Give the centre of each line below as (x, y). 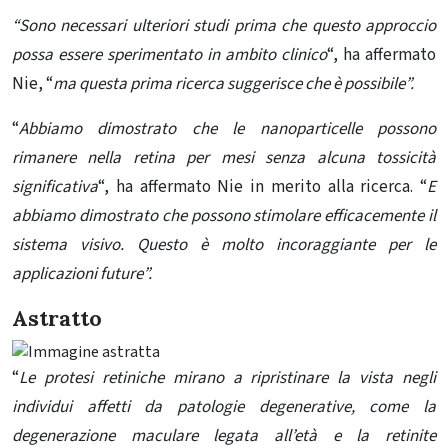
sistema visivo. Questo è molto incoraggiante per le (224, 245)
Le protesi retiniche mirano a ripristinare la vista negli (227, 378)
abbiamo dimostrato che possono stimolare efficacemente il (224, 216)
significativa (55, 187)
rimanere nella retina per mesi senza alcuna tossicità (224, 158)
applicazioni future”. (82, 274)
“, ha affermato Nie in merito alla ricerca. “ (262, 187)
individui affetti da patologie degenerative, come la (224, 407)
